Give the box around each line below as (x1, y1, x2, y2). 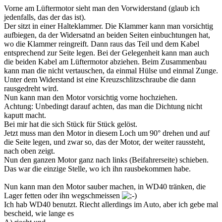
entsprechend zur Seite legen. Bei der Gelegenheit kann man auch (4, 49, 209, 57)
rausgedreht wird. (4, 84, 58, 93)
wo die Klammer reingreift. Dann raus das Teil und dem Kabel (4, 40, 199, 49)
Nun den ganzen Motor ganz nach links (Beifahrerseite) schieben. (4, 156, 209, 165)
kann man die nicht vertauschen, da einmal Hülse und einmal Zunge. (4, 66, 218, 75)
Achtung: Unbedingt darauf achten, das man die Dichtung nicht (4, 102, 202, 111)
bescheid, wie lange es (4, 209, 74, 218)
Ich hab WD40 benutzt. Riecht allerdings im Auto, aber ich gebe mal (4, 200, 218, 209)
